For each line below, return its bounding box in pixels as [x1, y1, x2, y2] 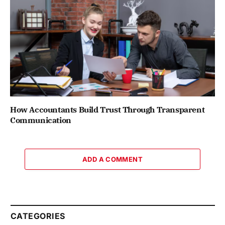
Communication [10, 115, 71, 126]
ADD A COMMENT [82, 155, 143, 164]
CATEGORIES [11, 211, 65, 221]
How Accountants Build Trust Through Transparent [10, 104, 205, 115]
